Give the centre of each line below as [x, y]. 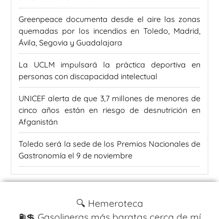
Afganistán [38, 121]
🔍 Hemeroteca [109, 203]
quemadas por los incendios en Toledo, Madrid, [109, 31]
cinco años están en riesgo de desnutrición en [109, 110]
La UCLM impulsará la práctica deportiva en [109, 64]
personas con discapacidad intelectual [88, 76]
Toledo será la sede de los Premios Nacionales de [109, 143]
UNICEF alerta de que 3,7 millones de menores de [109, 98]
